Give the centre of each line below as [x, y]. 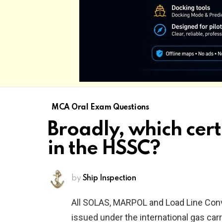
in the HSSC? [104, 149]
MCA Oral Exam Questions [100, 107]
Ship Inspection [109, 178]
